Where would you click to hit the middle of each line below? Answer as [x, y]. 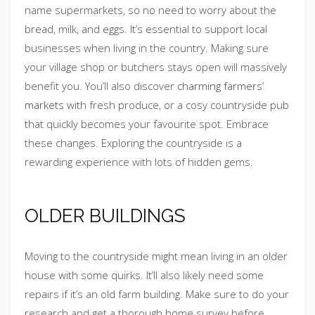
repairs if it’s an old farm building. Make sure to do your [157, 294]
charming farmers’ [220, 85]
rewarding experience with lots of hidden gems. [139, 161]
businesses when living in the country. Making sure [147, 47]
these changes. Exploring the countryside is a [133, 142]
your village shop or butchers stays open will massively [156, 66]
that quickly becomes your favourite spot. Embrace [147, 123]
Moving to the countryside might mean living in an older [156, 256]
